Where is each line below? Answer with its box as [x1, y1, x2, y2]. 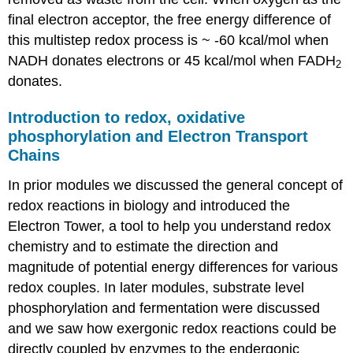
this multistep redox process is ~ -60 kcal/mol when [8, 32, 329, 49]
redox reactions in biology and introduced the [8, 197, 291, 214]
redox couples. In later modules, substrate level [8, 279, 305, 295]
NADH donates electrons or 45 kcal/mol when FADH [8, 53, 336, 69]
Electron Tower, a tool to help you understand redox [8, 217, 332, 234]
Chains [8, 146, 61, 164]
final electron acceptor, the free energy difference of [8, 12, 332, 28]
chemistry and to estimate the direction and [8, 238, 279, 255]
